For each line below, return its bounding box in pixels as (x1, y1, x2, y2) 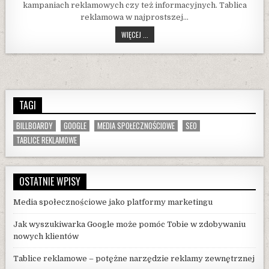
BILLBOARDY (16, 119, 53, 131)
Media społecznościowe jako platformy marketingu (13, 197, 213, 207)
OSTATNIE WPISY (19, 174, 81, 189)
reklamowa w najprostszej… (80, 12, 189, 22)
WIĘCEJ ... (121, 29, 148, 40)
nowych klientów (13, 231, 79, 241)
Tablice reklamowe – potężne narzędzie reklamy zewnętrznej (13, 253, 255, 263)
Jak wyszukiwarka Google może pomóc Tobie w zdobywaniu (13, 219, 246, 229)
